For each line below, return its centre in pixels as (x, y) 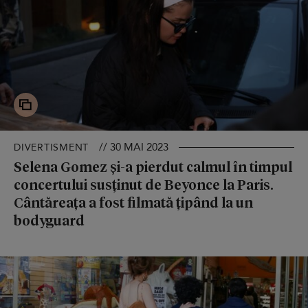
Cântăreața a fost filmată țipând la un (133, 202)
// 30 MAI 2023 (134, 147)
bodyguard (49, 220)
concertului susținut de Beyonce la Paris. (144, 184)
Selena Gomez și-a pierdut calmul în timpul (153, 166)
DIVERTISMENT (51, 147)
